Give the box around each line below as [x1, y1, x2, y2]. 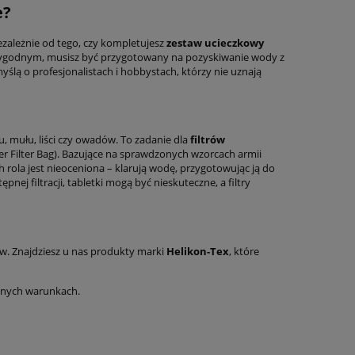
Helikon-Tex [166, 243, 229, 258]
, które [229, 243, 259, 258]
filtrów [190, 132, 225, 147]
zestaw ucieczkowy [166, 36, 264, 51]
